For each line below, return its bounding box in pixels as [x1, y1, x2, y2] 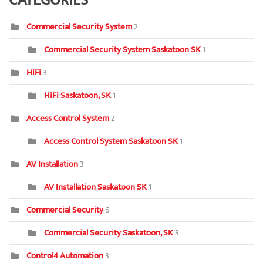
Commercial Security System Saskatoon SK [44, 42, 201, 57]
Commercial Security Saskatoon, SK [44, 225, 173, 240]
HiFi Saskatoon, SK [44, 87, 111, 103]
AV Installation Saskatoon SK [44, 179, 149, 194]
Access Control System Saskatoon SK [44, 133, 178, 149]
